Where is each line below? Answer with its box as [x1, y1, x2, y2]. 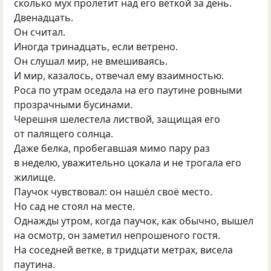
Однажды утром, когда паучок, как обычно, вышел [14, 214, 254, 227]
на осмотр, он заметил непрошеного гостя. [14, 228, 221, 242]
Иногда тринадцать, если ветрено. [14, 39, 178, 53]
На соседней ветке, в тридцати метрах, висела [14, 243, 233, 256]
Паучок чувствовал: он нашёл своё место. [14, 184, 213, 198]
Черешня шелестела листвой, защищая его [14, 112, 221, 126]
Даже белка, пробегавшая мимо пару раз [14, 141, 211, 155]
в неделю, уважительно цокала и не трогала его [14, 155, 242, 169]
